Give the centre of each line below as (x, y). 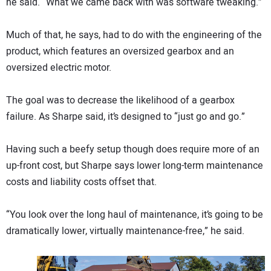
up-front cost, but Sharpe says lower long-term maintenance (135, 166)
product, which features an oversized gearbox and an (120, 52)
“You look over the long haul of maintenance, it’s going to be (135, 215)
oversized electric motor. (59, 68)
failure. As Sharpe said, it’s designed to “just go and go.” (126, 117)
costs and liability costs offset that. (81, 182)
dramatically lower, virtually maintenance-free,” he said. (125, 231)
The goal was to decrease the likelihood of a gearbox (120, 101)
